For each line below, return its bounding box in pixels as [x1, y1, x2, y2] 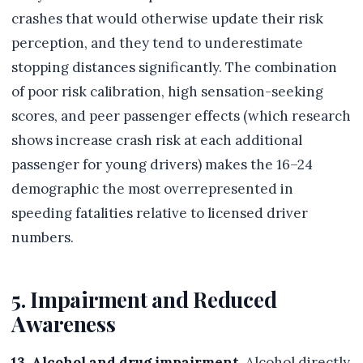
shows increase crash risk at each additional [11, 131, 302, 150]
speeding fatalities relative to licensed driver [11, 204, 308, 223]
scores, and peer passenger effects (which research [11, 107, 351, 126]
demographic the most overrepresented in [11, 180, 293, 199]
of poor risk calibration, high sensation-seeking [11, 83, 323, 101]
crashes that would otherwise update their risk [11, 10, 323, 28]
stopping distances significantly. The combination [11, 58, 337, 77]
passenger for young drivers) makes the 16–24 [11, 156, 313, 174]
